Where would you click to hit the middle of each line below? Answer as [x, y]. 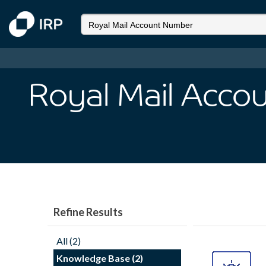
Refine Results [88, 212]
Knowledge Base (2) [100, 258]
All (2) [69, 241]
